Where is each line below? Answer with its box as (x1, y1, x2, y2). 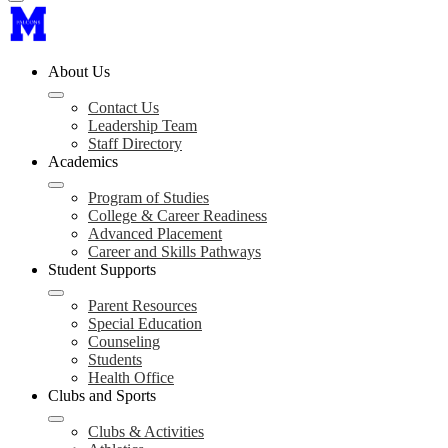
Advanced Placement (88, 225, 222, 242)
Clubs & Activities (88, 423, 204, 440)
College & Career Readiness (88, 207, 267, 224)
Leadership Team (88, 117, 197, 134)
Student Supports (48, 261, 156, 278)
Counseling (88, 333, 160, 350)
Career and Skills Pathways (88, 243, 261, 260)
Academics (48, 153, 118, 170)
